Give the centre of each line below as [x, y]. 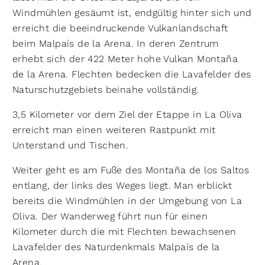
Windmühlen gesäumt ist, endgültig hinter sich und [132, 13]
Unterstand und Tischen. [71, 145]
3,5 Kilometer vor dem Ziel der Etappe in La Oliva [127, 114]
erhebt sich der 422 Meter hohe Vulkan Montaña [125, 59]
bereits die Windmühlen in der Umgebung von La [127, 201]
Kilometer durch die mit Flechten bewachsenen [125, 232]
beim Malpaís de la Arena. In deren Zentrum [116, 43]
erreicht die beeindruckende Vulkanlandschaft [120, 28]
